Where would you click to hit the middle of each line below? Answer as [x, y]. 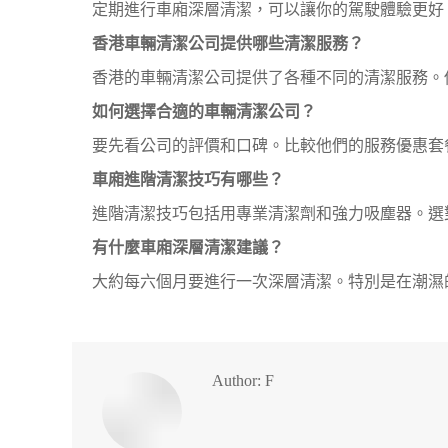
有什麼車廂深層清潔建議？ [188, 247]
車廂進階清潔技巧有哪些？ [188, 179]
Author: [236, 380]
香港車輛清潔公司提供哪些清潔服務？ [228, 43]
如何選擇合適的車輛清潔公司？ [204, 111]
